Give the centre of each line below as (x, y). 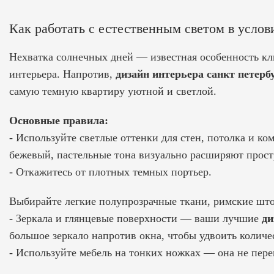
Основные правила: (59, 120)
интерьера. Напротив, (62, 74)
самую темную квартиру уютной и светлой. (113, 91)
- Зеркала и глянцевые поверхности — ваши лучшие (135, 218)
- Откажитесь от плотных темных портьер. (110, 172)
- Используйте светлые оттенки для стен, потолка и (133, 137)
